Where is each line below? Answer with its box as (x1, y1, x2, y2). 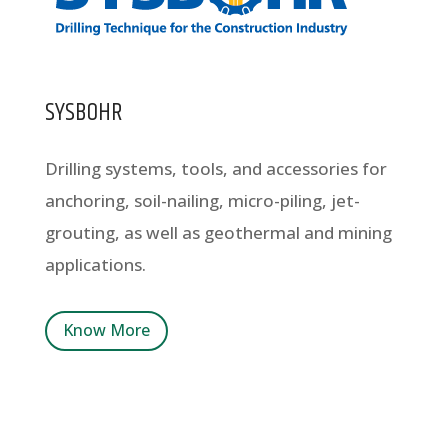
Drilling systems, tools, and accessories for (44, 156, 387, 180)
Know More (62, 319, 150, 342)
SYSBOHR (44, 93, 123, 132)
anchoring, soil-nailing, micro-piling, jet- (44, 188, 360, 212)
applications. (44, 252, 146, 276)
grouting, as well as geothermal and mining (44, 220, 392, 244)
